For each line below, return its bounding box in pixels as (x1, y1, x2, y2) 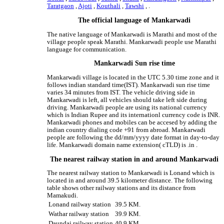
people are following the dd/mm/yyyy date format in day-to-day (47, 134, 220, 141)
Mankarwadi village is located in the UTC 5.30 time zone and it (47, 74, 219, 81)
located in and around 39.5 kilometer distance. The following (47, 176, 213, 184)
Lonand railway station (48, 200, 111, 208)
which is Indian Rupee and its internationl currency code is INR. (47, 111, 220, 119)
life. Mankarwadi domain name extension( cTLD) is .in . (47, 141, 198, 149)
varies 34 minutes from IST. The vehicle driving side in (47, 89, 195, 96)
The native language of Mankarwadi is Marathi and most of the (47, 30, 217, 38)
